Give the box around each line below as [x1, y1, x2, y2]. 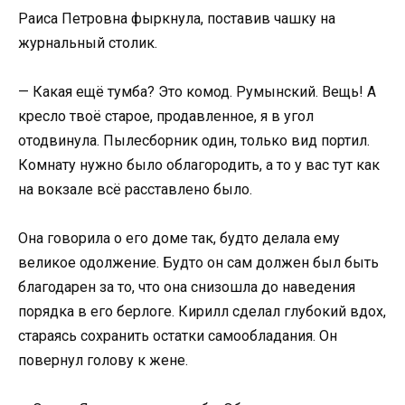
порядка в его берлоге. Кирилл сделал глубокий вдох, [18, 303, 386, 321]
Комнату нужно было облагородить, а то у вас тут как [18, 156, 380, 174]
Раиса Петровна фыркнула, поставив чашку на [18, 9, 335, 27]
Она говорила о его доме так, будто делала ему [18, 230, 340, 248]
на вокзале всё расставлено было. [18, 181, 252, 199]
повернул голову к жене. [18, 352, 188, 370]
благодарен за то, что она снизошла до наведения [18, 278, 355, 297]
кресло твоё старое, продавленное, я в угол [18, 108, 314, 126]
